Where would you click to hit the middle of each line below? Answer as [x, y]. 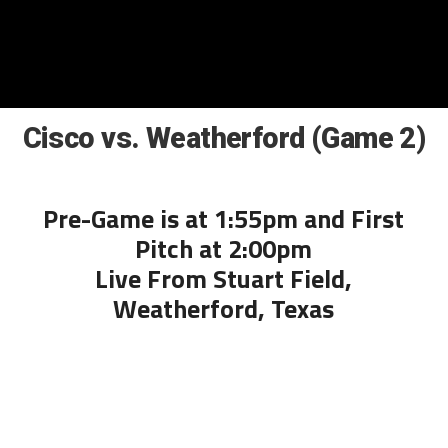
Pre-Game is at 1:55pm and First [224, 218]
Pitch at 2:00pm [224, 248]
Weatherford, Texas [224, 308]
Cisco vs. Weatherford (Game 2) [224, 138]
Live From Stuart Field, [224, 278]
